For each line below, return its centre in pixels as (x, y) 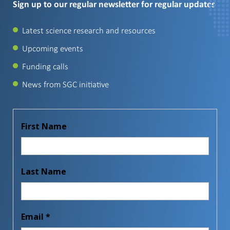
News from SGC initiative (65, 84)
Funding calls (45, 66)
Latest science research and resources (89, 31)
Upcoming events (53, 49)
